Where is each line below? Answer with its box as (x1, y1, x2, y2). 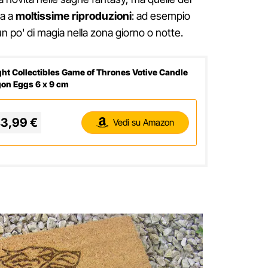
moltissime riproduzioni (16, 9, 132, 22)
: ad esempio (132, 9, 190, 22)
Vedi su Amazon (113, 117, 174, 129)
